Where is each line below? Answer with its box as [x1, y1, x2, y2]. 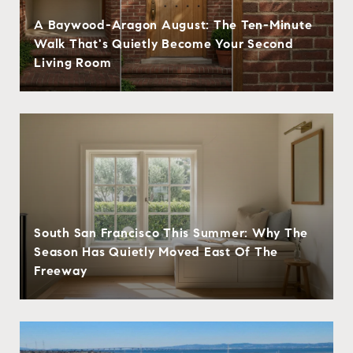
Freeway [34, 262, 87, 278]
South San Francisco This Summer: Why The [34, 225, 308, 240]
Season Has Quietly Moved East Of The [34, 243, 278, 259]
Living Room [34, 54, 112, 70]
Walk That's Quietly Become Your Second [34, 35, 294, 51]
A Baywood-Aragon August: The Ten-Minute [34, 17, 313, 32]
